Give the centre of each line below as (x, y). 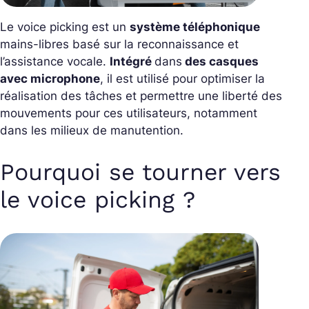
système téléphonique (195, 27)
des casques (220, 61)
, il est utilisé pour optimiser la (182, 79)
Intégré (132, 61)
